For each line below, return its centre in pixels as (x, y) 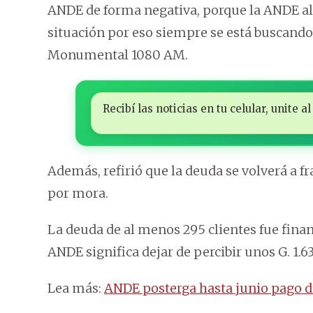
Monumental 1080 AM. (118, 55)
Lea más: (76, 289)
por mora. (78, 194)
